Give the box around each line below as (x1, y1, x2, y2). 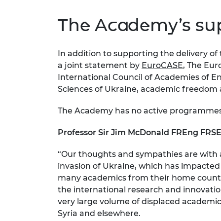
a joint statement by (58, 61, 142, 71)
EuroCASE (142, 61, 183, 71)
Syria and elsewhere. (58, 209, 141, 219)
